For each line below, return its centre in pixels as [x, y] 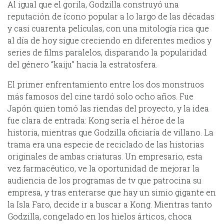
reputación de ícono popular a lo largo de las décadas [111, 16]
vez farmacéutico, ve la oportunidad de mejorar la [103, 168]
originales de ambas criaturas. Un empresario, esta [105, 156]
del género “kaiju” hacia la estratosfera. [82, 64]
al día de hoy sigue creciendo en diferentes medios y [109, 40]
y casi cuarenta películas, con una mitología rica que [108, 28]
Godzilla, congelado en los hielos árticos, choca [100, 216]
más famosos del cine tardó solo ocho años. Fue [100, 96]
